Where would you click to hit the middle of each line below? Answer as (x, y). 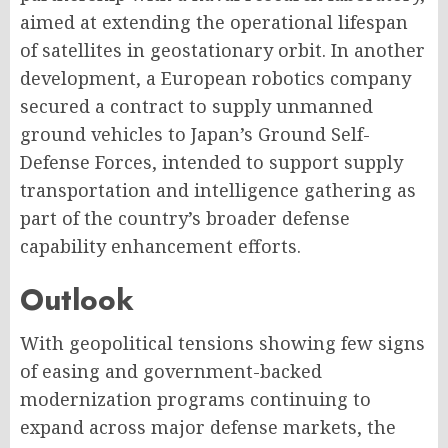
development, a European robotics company (215, 78)
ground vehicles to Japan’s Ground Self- (195, 134)
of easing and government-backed (171, 371)
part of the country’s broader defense (185, 218)
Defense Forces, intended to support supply (211, 162)
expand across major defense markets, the (208, 427)
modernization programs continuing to (195, 399)
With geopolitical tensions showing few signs (222, 343)
